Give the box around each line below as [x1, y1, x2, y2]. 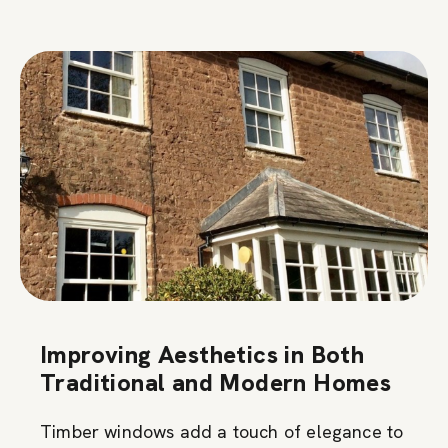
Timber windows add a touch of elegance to [40, 419, 404, 443]
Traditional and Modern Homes [40, 366, 392, 398]
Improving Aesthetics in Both [40, 338, 365, 370]
